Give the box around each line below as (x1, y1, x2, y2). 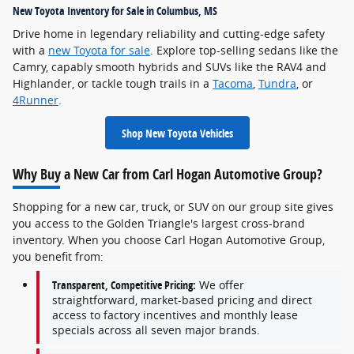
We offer (196, 277, 244, 293)
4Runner (13, 92, 58, 108)
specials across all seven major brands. (52, 322, 260, 338)
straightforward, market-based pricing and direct (52, 292, 312, 308)
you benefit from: (13, 249, 104, 265)
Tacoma (213, 76, 253, 92)
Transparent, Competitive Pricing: (52, 277, 196, 293)
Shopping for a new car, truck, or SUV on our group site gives (13, 199, 333, 215)
